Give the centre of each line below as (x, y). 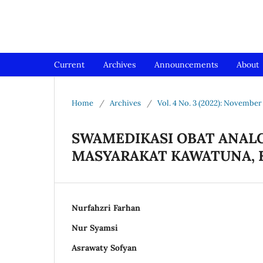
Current (69, 64)
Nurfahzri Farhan (106, 208)
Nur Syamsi (95, 227)
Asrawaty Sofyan (104, 247)
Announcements (186, 64)
